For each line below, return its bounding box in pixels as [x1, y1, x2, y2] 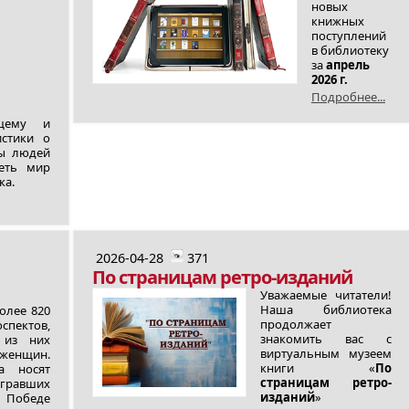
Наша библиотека [260, 301, 393, 318]
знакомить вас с [260, 330, 393, 347]
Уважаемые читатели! [260, 287, 393, 303]
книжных [310, 13, 364, 29]
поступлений [310, 27, 386, 44]
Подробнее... [310, 89, 385, 105]
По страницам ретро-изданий [92, 265, 353, 289]
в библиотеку [310, 42, 389, 58]
